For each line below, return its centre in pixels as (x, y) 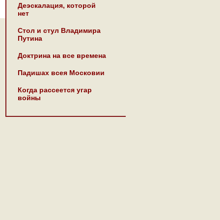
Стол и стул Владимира (59, 30)
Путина (30, 38)
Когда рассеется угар (55, 90)
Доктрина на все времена (62, 55)
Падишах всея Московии (61, 73)
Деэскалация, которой (57, 5)
